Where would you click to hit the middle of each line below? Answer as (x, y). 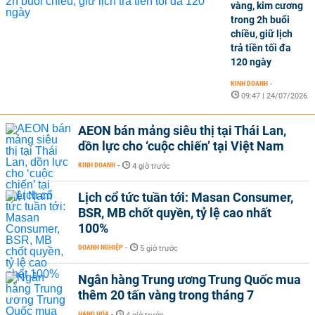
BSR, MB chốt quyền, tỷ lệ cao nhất (175, 212)
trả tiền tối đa (261, 47)
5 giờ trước (159, 248)
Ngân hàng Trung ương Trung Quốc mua (189, 279)
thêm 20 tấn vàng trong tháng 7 (166, 295)
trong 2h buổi (260, 19)
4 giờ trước (151, 166)
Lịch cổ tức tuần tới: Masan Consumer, (186, 197)
